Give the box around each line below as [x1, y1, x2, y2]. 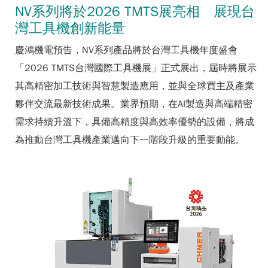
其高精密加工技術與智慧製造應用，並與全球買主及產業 [15, 80, 254, 92]
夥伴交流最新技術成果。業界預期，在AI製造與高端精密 [15, 98, 252, 110]
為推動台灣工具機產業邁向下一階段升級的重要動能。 [15, 133, 245, 146]
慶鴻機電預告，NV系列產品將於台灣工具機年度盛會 [15, 44, 237, 56]
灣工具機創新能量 [15, 19, 125, 37]
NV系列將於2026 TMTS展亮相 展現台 [15, 2, 255, 20]
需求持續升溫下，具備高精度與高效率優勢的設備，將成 [15, 115, 254, 128]
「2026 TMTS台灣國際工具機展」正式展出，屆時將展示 [15, 62, 257, 74]
